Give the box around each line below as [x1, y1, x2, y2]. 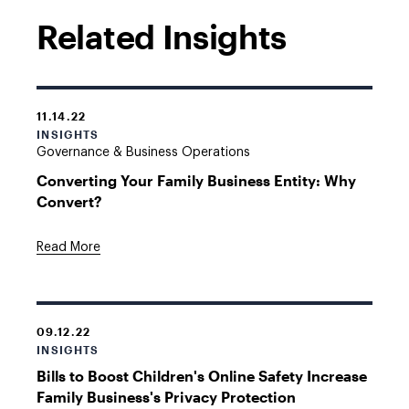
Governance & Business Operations [37, 146, 250, 159]
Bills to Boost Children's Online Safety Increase [37, 367, 367, 384]
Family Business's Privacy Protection [37, 388, 296, 405]
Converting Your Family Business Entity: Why [37, 172, 356, 189]
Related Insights [37, 17, 288, 56]
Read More [37, 241, 100, 254]
